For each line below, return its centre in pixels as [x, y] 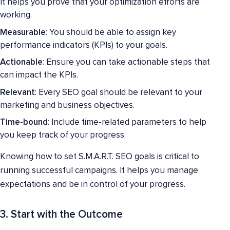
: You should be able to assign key [111, 32]
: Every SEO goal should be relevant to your [119, 92]
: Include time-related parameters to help [127, 123]
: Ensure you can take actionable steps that [126, 63]
